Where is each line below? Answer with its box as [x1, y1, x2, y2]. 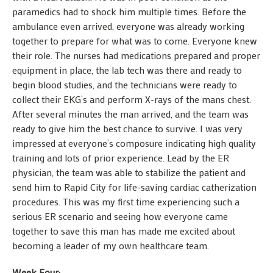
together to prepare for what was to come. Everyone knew [12, 34, 257, 48]
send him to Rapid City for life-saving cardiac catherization [12, 180, 257, 194]
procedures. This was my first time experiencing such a [12, 195, 239, 208]
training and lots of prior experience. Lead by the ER [12, 151, 229, 165]
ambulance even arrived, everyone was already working [12, 19, 244, 33]
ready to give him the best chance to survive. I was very [12, 122, 243, 135]
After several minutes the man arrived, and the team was [12, 107, 249, 121]
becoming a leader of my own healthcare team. [12, 239, 209, 252]
